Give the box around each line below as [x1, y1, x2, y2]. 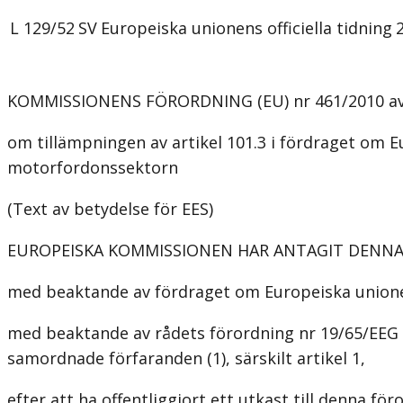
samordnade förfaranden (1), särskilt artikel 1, [7, 347, 365, 370]
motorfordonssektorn [7, 157, 178, 179]
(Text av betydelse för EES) [7, 198, 213, 220]
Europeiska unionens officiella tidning [101, 17, 392, 40]
